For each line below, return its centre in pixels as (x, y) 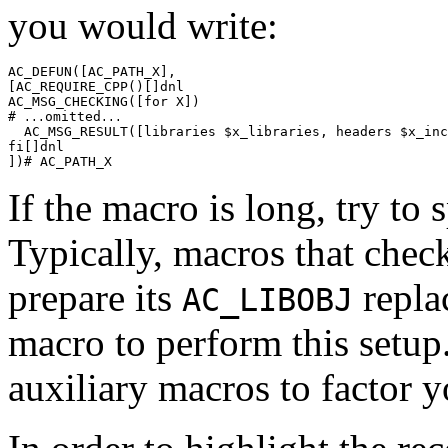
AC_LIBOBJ (267, 300)
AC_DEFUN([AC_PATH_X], (92, 72)
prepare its (95, 298)
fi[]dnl (36, 147)
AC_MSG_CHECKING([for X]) (104, 102)
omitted (73, 117)
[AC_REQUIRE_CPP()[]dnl (96, 87)
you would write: (143, 26)
